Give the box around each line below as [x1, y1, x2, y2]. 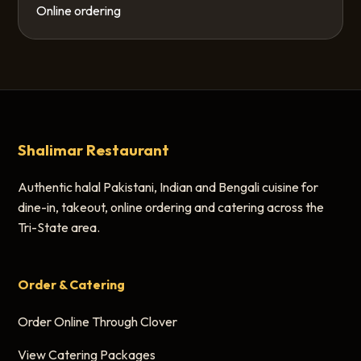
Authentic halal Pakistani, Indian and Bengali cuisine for [18, 178, 319, 195]
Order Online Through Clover [18, 313, 178, 330]
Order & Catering [18, 276, 126, 293]
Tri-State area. [18, 218, 101, 235]
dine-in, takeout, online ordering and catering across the [18, 198, 325, 215]
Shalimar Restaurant [18, 140, 170, 160]
